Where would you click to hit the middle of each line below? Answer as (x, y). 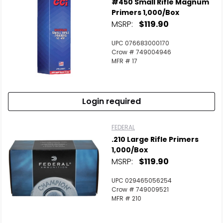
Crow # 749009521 (140, 190)
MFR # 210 (126, 199)
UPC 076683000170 (140, 43)
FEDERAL (123, 127)
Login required (111, 102)
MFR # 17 (124, 61)
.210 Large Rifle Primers (155, 140)
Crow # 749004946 (141, 52)
